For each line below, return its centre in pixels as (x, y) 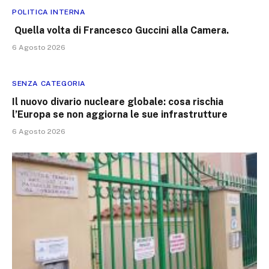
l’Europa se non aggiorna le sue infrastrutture (120, 114)
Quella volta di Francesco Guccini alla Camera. (120, 30)
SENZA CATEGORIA (49, 83)
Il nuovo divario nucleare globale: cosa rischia (118, 101)
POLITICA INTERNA (49, 12)
